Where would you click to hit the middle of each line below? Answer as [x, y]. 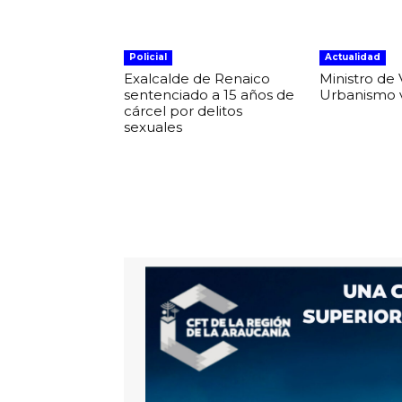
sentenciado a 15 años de [209, 94]
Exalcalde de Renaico [197, 78]
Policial [148, 57]
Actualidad [352, 57]
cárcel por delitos [183, 110]
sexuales [153, 127]
